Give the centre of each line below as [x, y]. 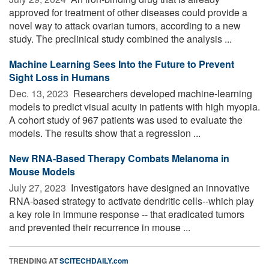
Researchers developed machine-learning [162, 93]
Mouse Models [42, 171]
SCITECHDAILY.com [94, 260]
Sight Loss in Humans [59, 77]
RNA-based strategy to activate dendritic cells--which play [131, 201]
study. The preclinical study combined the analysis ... [120, 38]
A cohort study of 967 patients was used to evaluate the [126, 119]
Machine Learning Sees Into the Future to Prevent [122, 64]
